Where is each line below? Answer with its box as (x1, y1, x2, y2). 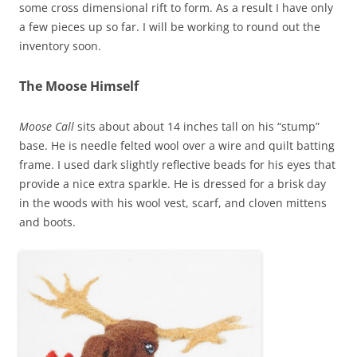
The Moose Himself (19, 77, 139, 96)
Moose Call (19, 119, 74, 135)
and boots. (19, 214, 76, 230)
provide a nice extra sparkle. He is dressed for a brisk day (19, 176, 326, 192)
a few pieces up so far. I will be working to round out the (19, 19, 320, 35)
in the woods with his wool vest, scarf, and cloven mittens (19, 195, 327, 211)
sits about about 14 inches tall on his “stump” (74, 119, 320, 135)
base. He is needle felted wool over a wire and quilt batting (19, 138, 335, 154)
